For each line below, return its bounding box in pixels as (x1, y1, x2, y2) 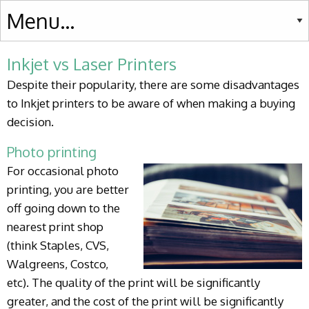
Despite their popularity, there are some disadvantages (7, 77, 299, 92)
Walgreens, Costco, (7, 257, 108, 271)
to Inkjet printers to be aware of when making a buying (7, 96, 295, 110)
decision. (7, 114, 54, 129)
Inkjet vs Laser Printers (7, 53, 177, 74)
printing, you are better (7, 182, 129, 197)
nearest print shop (7, 219, 103, 234)
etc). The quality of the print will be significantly (7, 275, 260, 290)
